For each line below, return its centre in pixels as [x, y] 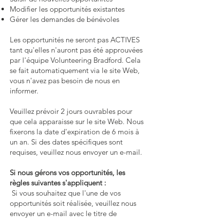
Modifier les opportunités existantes [67, 9]
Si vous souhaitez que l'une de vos [65, 193]
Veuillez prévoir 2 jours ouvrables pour [71, 111]
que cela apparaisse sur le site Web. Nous [77, 121]
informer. [24, 91]
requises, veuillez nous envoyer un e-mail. [76, 152]
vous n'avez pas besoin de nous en [65, 81]
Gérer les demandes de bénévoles [64, 19]
